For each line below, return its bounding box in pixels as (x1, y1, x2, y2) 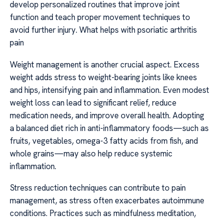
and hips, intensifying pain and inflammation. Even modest (10, 84, 209, 95)
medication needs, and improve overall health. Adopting (10, 109, 204, 121)
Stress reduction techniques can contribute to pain (10, 182, 186, 194)
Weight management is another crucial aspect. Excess (10, 59, 199, 70)
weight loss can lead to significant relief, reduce (10, 97, 176, 108)
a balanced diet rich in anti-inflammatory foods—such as (10, 122, 209, 133)
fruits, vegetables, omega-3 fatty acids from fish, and (10, 135, 198, 146)
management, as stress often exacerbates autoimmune (10, 195, 204, 206)
